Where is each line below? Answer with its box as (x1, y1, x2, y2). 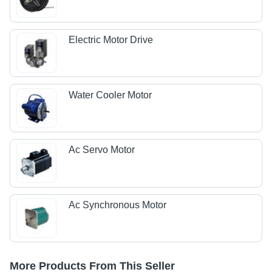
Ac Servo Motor (69, 144, 135, 155)
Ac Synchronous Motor (69, 199, 167, 210)
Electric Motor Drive (69, 35, 154, 46)
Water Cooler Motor (69, 89, 152, 100)
